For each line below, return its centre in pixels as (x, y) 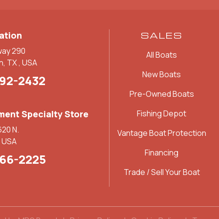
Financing (162, 153)
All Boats (162, 55)
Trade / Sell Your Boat (162, 172)
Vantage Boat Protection (162, 133)
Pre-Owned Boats (162, 94)
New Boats (162, 75)
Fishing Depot (162, 114)
